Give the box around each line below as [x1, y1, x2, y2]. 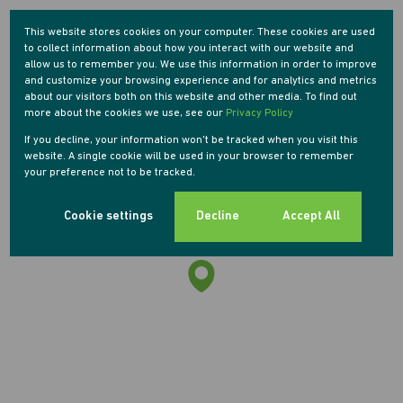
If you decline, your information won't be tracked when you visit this [24, 134, 359, 146]
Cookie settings [63, 210, 153, 223]
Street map [70, 24, 142, 39]
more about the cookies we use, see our [24, 107, 227, 119]
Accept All [282, 210, 340, 223]
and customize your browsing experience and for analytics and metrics [24, 75, 378, 86]
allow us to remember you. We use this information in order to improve [24, 58, 378, 70]
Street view [261, 24, 333, 39]
